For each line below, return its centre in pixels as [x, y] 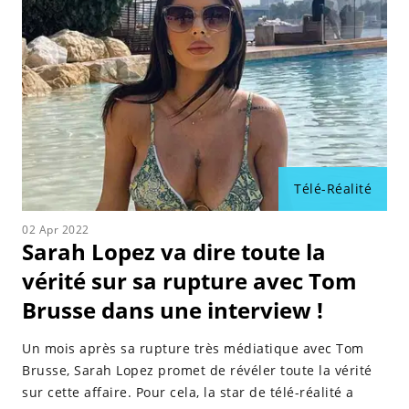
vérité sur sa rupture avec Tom [189, 281]
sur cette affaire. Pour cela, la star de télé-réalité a [188, 392]
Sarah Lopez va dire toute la [174, 252]
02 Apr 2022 [56, 230]
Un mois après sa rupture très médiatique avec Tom [193, 348]
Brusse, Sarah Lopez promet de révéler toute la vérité [197, 370]
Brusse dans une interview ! [173, 310]
